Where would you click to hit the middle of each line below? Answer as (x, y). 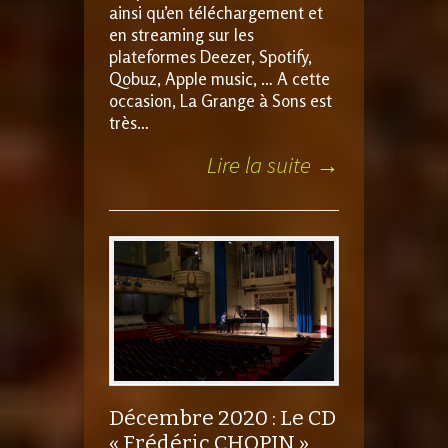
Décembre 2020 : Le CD (222, 418)
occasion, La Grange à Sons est (220, 101)
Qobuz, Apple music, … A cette (219, 79)
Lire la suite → (273, 165)
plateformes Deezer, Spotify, (210, 57)
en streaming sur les (181, 35)
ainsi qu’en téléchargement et (216, 13)
